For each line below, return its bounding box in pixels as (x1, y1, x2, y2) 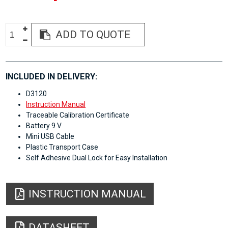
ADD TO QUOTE (55, 28, 131, 41)
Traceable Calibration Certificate (26, 111, 130, 120)
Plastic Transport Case (26, 143, 99, 152)
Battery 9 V (26, 122, 62, 130)
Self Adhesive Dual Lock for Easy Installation (26, 154, 168, 162)
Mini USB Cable (26, 132, 75, 141)
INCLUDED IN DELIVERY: (6, 72, 98, 81)
